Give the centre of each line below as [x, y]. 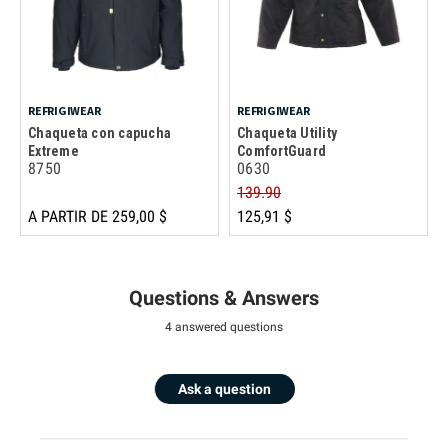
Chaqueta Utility [287, 132]
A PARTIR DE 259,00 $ [97, 216]
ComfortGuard [281, 150]
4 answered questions [224, 326]
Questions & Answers [224, 297]
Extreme [53, 150]
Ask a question [224, 388]
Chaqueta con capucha [99, 132]
